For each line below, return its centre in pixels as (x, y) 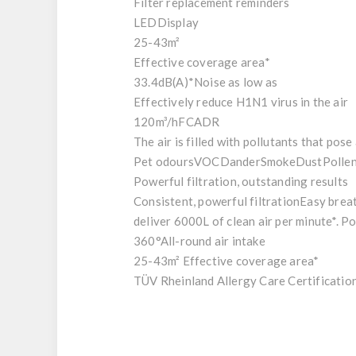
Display (178, 22)
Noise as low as (236, 82)
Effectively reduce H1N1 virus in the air (241, 102)
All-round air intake (213, 241)
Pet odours (164, 161)
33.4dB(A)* (164, 82)
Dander (240, 161)
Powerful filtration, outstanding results (241, 181)
